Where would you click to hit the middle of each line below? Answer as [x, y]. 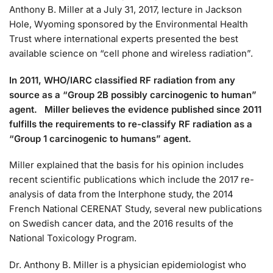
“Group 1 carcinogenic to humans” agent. [100, 138]
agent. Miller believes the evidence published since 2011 [135, 109]
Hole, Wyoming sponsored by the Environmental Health [129, 24]
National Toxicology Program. [73, 238]
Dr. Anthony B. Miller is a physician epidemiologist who [128, 264]
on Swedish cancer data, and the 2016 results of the [121, 224]
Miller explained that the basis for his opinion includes [126, 165]
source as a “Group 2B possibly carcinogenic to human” [133, 94]
